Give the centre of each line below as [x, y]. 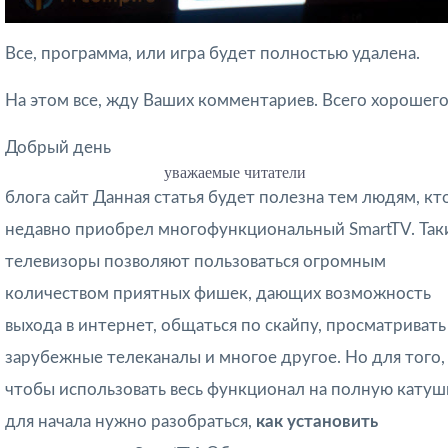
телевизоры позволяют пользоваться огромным [195, 262]
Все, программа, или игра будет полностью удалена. [212, 54]
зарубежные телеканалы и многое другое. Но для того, [225, 358]
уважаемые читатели [234, 173]
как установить [317, 422]
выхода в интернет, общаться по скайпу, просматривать [225, 326]
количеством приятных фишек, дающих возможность [218, 294]
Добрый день [58, 148]
